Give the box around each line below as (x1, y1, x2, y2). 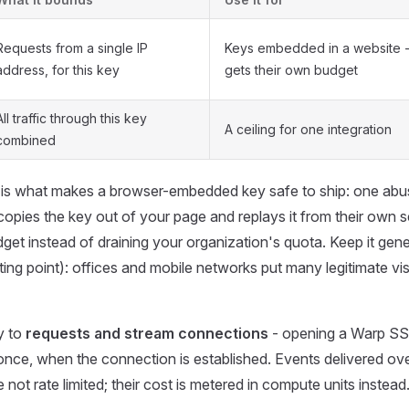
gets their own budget (225, 62, 358, 78)
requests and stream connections (26, 324, 268, 342)
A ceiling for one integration (225, 121, 392, 137)
